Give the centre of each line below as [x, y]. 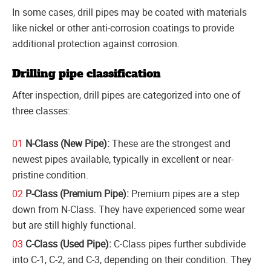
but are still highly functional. [74, 225]
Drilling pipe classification [87, 74]
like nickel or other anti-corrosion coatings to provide [123, 28]
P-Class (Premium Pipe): [77, 193]
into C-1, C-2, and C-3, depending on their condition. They [132, 259]
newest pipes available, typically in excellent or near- [123, 159]
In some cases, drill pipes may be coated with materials [129, 12]
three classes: [41, 110]
